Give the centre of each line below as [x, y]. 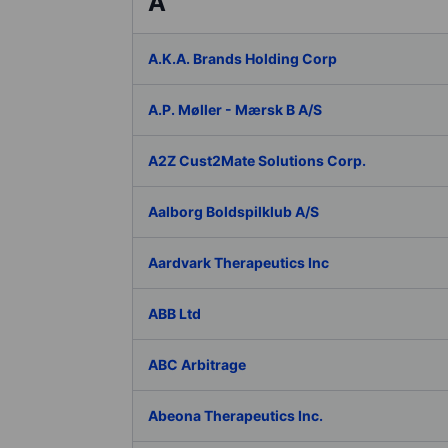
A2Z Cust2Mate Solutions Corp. [257, 160]
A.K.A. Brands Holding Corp [242, 58]
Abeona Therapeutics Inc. [235, 415]
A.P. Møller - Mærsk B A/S [235, 109]
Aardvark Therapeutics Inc [238, 262]
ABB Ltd [174, 313]
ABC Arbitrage [197, 364]
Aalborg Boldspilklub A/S [233, 211]
